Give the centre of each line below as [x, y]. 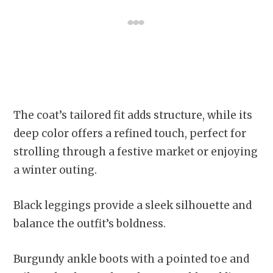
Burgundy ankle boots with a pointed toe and [131, 259]
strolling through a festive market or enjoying [136, 152]
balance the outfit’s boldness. [91, 224]
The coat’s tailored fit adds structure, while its [133, 115]
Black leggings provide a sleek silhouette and [133, 206]
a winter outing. [56, 170]
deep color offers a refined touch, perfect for [130, 134]
